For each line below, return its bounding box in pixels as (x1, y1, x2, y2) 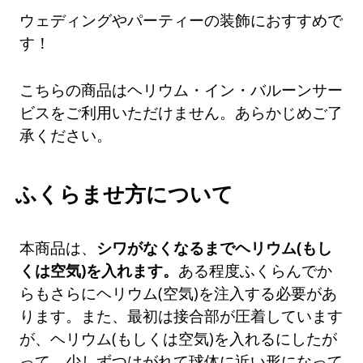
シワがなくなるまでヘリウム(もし (96, 237, 333, 258)
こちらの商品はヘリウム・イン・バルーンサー (19, 79, 344, 100)
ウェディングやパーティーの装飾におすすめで (19, 10, 344, 31)
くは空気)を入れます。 (19, 260, 179, 281)
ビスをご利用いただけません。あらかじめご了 (19, 102, 344, 123)
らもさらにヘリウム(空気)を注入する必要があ (19, 283, 338, 304)
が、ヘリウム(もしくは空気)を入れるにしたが (19, 328, 338, 349)
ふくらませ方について (15, 178, 233, 208)
